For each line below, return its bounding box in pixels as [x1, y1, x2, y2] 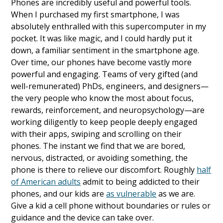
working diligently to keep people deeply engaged [11, 116, 198, 128]
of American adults [11, 176, 81, 188]
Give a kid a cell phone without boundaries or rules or [11, 200, 211, 212]
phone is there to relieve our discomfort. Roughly [11, 164, 197, 176]
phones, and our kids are [11, 188, 107, 200]
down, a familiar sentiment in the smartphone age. [11, 45, 200, 56]
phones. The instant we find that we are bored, [11, 140, 186, 152]
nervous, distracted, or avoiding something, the [11, 152, 188, 164]
